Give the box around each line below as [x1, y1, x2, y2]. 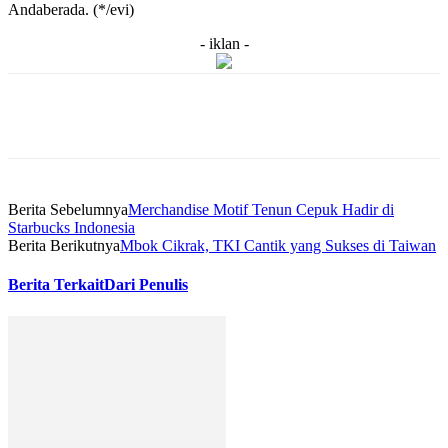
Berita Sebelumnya [8, 201, 128, 219]
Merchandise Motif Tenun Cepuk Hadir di [128, 201, 394, 219]
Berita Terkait [8, 276, 104, 294]
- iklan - [199, 35, 249, 53]
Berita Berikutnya [8, 237, 120, 255]
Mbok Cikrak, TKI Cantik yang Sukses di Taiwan [120, 237, 436, 255]
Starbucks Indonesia [8, 219, 135, 237]
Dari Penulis [104, 276, 188, 294]
